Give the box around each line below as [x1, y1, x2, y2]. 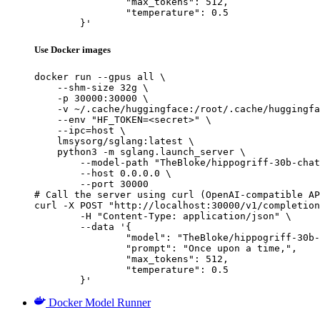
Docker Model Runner [49, 296, 151, 309]
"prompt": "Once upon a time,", [34, 243, 126, 254]
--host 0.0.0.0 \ [34, 168, 171, 179]
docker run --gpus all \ [34, 71, 166, 83]
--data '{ [34, 221, 80, 233]
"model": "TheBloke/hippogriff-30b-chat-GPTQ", [34, 232, 126, 244]
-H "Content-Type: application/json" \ [34, 211, 80, 222]
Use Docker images [34, 44, 111, 56]
